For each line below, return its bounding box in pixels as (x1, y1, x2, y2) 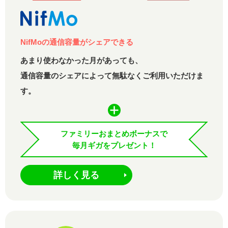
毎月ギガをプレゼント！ (72, 140, 156, 150)
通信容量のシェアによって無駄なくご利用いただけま (20, 71, 204, 80)
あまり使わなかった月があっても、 (20, 55, 142, 65)
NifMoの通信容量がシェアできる (20, 37, 133, 46)
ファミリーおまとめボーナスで (61, 129, 167, 138)
